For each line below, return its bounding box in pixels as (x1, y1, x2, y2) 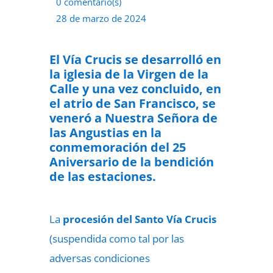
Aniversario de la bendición (49, 154, 214, 170)
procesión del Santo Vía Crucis (62, 212, 216, 226)
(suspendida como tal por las (49, 232, 184, 246)
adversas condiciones (49, 251, 150, 265)
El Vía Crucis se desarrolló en (49, 51, 221, 68)
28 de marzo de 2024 (55, 12, 146, 24)
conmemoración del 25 (49, 139, 186, 155)
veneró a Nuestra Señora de (49, 110, 218, 126)
